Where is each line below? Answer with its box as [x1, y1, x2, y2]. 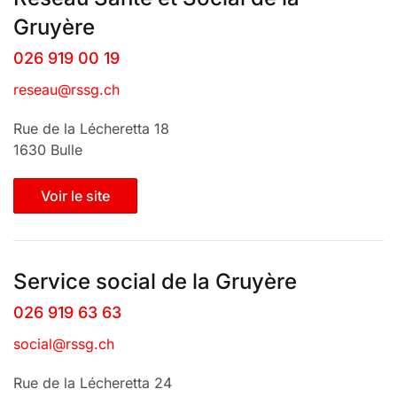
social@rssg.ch [13, 335, 114, 353]
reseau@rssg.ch [13, 81, 120, 98]
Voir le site [41, 187, 110, 205]
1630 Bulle [13, 141, 82, 159]
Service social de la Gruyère [13, 269, 297, 294]
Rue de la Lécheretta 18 [13, 120, 169, 137]
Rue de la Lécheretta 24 [13, 374, 172, 392]
